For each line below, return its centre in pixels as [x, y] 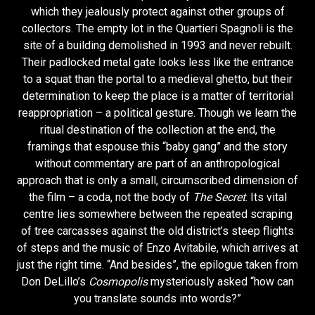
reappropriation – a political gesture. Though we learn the [157, 113]
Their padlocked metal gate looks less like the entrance [157, 63]
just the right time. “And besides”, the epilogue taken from [157, 265]
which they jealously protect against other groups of [157, 12]
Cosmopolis [118, 282]
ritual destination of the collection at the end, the [157, 130]
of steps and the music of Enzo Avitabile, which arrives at [157, 248]
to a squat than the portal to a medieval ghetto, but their [157, 79]
